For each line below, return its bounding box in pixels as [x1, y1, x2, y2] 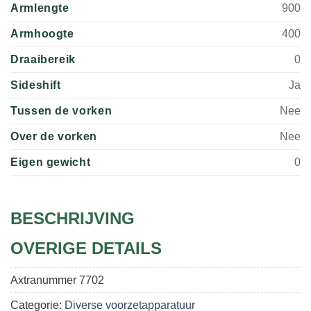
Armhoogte [10, 28, 74, 40]
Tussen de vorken [10, 105, 112, 117]
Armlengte [10, 2, 69, 15]
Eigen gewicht [10, 156, 91, 169]
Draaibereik [10, 53, 76, 66]
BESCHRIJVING [10, 209, 135, 228]
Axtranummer [10, 274, 79, 287]
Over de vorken [10, 131, 97, 143]
